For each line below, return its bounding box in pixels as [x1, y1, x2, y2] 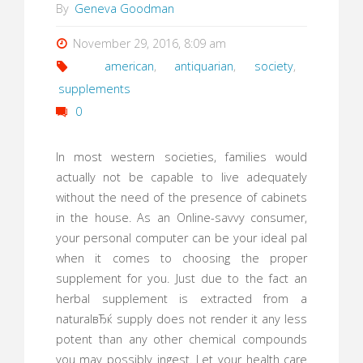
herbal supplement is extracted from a [55, 291, 308, 307]
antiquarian [174, 58, 234, 75]
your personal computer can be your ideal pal [55, 230, 308, 246]
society [254, 58, 293, 75]
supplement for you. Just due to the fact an [55, 271, 308, 287]
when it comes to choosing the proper [55, 250, 308, 267]
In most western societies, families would [55, 149, 308, 165]
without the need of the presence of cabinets [55, 190, 308, 206]
